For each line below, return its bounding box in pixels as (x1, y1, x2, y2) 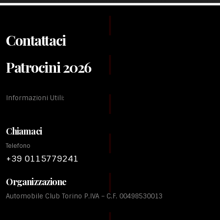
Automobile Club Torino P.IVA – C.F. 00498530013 (6, 192, 163, 200)
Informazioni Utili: (6, 94, 64, 102)
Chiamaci (6, 125, 42, 137)
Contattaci (6, 30, 66, 49)
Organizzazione (6, 175, 67, 188)
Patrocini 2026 (6, 57, 91, 76)
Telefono (6, 142, 30, 150)
